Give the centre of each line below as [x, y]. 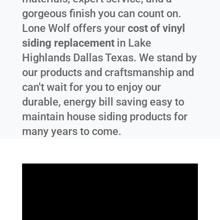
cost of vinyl [156, 28]
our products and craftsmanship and [108, 73]
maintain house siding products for [105, 117]
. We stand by [165, 58]
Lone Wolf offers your [75, 28]
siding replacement [68, 43]
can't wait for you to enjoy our [91, 87]
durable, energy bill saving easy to [103, 102]
